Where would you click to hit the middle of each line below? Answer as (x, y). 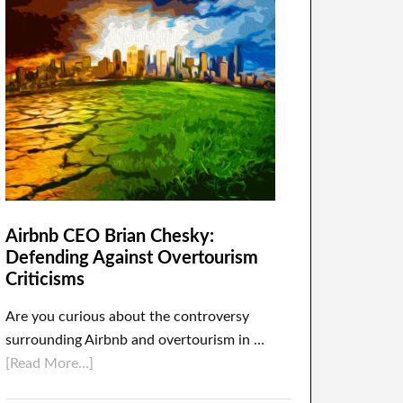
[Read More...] (49, 363)
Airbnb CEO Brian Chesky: (110, 237)
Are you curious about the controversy (127, 317)
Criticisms (45, 280)
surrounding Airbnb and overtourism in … (135, 340)
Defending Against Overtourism (132, 258)
